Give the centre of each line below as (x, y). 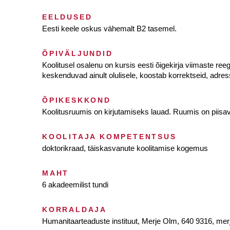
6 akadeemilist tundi (75, 185)
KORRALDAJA (74, 209)
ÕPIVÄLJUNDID (78, 53)
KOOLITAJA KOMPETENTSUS (109, 137)
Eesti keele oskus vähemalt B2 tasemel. (109, 28)
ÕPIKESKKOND (76, 100)
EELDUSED (67, 17)
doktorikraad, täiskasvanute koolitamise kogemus (125, 148)
